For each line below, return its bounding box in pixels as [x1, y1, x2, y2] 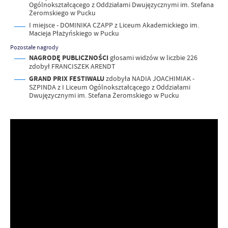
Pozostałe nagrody [10, 43, 59, 51]
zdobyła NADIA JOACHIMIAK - [106, 73, 194, 83]
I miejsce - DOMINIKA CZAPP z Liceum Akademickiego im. [29, 20, 199, 30]
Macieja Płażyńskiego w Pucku [29, 28, 119, 38]
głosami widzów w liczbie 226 [108, 52, 197, 62]
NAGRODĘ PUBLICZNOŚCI [29, 52, 108, 63]
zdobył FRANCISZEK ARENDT [29, 61, 120, 71]
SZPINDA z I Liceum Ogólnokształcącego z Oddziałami [29, 82, 190, 92]
